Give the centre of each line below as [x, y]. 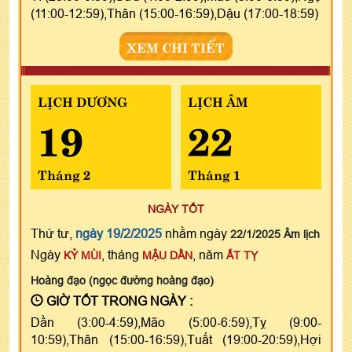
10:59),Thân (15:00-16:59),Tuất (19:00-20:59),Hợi [176, 339]
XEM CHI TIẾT [176, 46]
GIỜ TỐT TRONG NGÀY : [118, 301]
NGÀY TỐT [176, 209]
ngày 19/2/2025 [119, 233]
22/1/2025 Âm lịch [275, 234]
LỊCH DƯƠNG [82, 100]
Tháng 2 [64, 173]
